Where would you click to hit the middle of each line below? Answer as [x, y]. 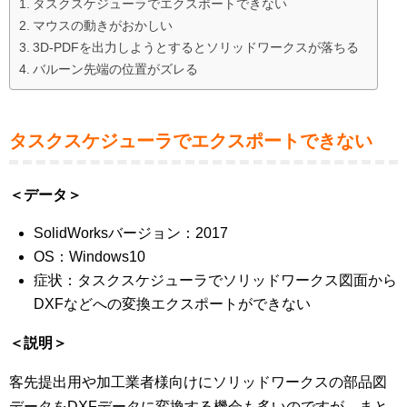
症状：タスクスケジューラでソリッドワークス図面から [216, 280]
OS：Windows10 [90, 257]
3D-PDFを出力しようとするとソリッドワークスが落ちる [195, 47]
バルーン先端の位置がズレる [115, 69]
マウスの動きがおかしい [102, 25]
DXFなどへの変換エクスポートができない [173, 304]
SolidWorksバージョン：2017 [131, 233]
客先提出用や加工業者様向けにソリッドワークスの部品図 [198, 382]
